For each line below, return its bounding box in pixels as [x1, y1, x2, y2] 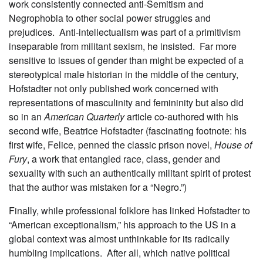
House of [214, 137, 252, 151]
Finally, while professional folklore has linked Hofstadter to [9, 203, 250, 217]
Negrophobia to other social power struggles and [9, 11, 211, 25]
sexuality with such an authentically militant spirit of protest [9, 166, 251, 180]
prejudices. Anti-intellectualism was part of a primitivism [9, 25, 241, 39]
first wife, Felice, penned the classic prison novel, [9, 137, 214, 151]
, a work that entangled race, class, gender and [27, 151, 220, 166]
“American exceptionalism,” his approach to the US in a [9, 217, 236, 231]
